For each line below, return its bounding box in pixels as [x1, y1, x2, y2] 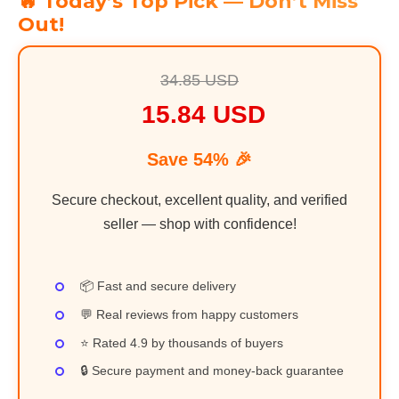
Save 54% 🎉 [147, 150, 252, 170]
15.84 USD [141, 101, 265, 129]
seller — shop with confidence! [102, 216, 297, 232]
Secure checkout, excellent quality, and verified [52, 192, 347, 208]
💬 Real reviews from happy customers [80, 306, 298, 322]
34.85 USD [160, 71, 239, 90]
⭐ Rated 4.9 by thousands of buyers [80, 335, 283, 350]
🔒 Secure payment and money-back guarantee [80, 363, 344, 379]
